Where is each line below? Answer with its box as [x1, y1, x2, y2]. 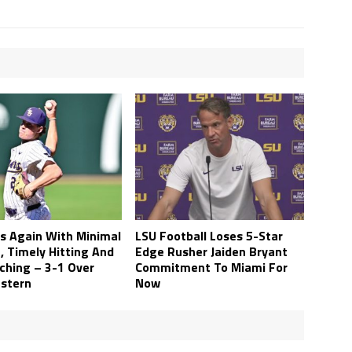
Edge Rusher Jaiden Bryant [135, 242, 288, 262]
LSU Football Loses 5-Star [135, 226, 284, 246]
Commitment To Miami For [135, 258, 288, 277]
